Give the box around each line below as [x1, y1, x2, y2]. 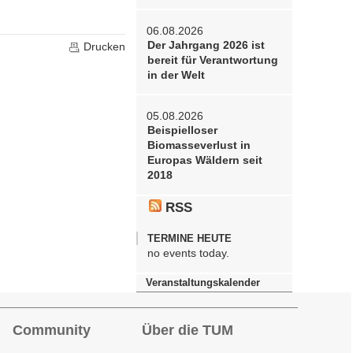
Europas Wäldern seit [147, 154, 262, 167]
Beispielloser [147, 124, 217, 137]
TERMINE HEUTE [147, 232, 232, 244]
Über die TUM [141, 321, 233, 338]
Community [12, 321, 91, 338]
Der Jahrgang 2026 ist [147, 39, 265, 51]
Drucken [80, 40, 126, 53]
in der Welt [147, 69, 205, 81]
